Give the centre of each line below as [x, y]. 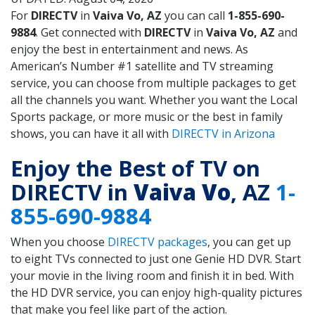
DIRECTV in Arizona [223, 134]
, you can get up [249, 242]
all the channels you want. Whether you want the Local [154, 100]
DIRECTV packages [157, 242]
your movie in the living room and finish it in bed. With [152, 275]
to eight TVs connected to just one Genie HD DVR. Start [156, 258]
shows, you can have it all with [91, 134]
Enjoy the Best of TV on [135, 168]
